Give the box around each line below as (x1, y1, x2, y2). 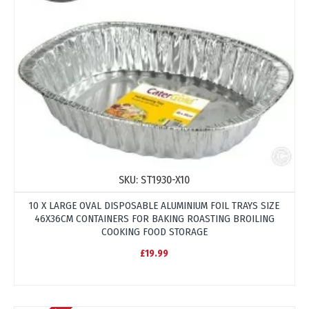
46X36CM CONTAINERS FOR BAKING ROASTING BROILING (34, 212, 275, 225)
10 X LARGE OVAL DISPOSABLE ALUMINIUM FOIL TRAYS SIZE (29, 199, 280, 212)
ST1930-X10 (141, 172, 190, 186)
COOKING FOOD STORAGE (101, 225, 208, 238)
